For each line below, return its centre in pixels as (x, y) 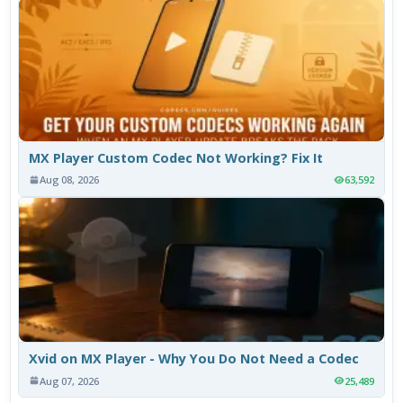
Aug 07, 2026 (70, 381)
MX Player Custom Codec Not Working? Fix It (176, 158)
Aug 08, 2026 (70, 180)
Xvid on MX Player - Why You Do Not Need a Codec (194, 359)
